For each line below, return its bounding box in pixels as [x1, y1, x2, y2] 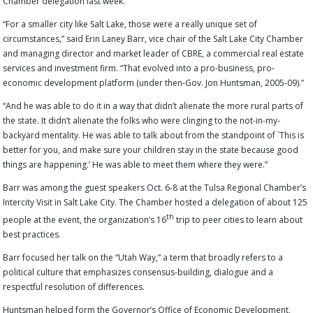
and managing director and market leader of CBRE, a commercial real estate [3, 47, 305, 59]
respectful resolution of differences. [3, 280, 145, 293]
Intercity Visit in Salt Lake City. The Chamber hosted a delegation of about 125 [3, 196, 308, 208]
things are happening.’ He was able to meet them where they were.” [3, 158, 268, 170]
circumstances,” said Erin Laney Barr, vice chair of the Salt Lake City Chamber [3, 32, 304, 45]
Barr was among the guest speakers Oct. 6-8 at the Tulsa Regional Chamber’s [3, 181, 307, 194]
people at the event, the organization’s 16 [3, 213, 167, 226]
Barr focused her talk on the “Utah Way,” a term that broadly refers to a [3, 251, 284, 263]
